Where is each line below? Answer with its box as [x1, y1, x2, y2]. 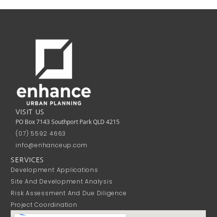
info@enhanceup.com [15, 141, 88, 150]
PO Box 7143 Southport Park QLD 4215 [15, 118, 120, 126]
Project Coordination [11, 201, 77, 209]
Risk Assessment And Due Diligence [11, 189, 127, 198]
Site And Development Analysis [11, 177, 113, 186]
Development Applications [11, 166, 98, 174]
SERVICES [11, 156, 45, 164]
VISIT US [15, 108, 45, 116]
